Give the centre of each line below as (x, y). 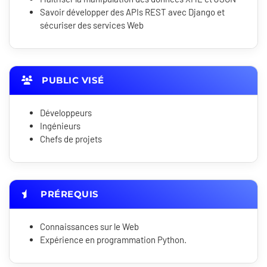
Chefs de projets (71, 139)
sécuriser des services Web (92, 25)
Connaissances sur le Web (90, 227)
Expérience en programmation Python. (114, 240)
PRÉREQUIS (68, 194)
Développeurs (66, 113)
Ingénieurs (60, 126)
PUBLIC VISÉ (72, 80)
